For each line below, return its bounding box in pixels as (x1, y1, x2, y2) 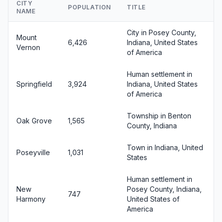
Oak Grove (16, 116, 52, 125)
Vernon (16, 43, 40, 52)
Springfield (16, 79, 52, 88)
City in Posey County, (127, 28, 196, 37)
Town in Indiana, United (127, 143, 203, 152)
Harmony (16, 194, 46, 203)
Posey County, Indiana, (127, 184, 202, 193)
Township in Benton (127, 111, 191, 120)
